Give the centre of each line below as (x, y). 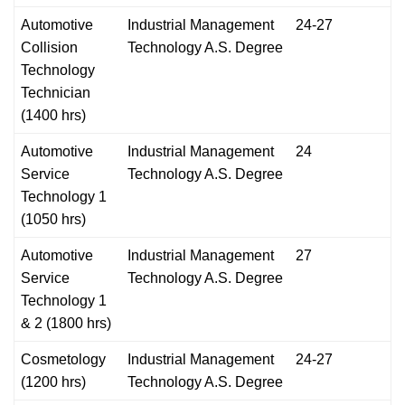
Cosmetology (63, 359)
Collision (49, 47)
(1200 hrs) (53, 381)
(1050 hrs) (55, 219)
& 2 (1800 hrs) (66, 323)
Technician (56, 92)
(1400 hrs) (53, 115)
